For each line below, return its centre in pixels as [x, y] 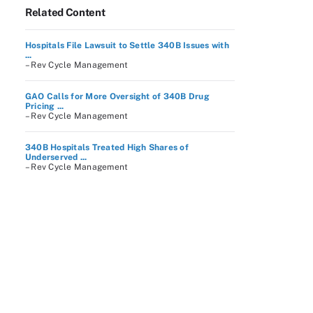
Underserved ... [56, 157]
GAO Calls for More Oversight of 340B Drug [117, 96]
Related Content [65, 12]
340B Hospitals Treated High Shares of [107, 147]
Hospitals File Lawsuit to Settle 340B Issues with [127, 45]
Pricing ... [45, 106]
